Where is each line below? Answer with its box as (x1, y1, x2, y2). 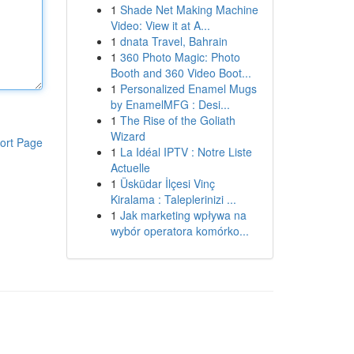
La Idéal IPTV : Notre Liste (119, 144, 252, 160)
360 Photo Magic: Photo (119, 49, 240, 65)
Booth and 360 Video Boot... (110, 65, 251, 81)
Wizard (110, 128, 145, 144)
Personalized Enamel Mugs (119, 81, 257, 96)
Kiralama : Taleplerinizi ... (110, 191, 236, 207)
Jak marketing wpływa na (119, 207, 247, 223)
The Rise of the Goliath (119, 112, 235, 128)
